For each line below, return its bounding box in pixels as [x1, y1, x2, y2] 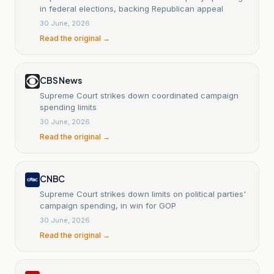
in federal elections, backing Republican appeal [40, 3, 223, 13]
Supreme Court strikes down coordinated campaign [40, 90, 239, 100]
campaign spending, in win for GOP [40, 200, 176, 210]
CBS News [40, 74, 82, 86]
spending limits [40, 102, 97, 112]
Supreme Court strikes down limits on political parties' [40, 188, 246, 199]
